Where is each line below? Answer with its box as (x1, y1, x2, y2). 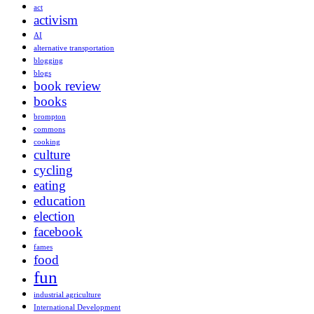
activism (34, 13, 78, 28)
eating (34, 178, 66, 193)
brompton (34, 113, 66, 121)
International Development (34, 303, 121, 312)
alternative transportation (34, 44, 114, 53)
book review (34, 78, 101, 94)
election (34, 209, 75, 224)
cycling (34, 163, 73, 178)
